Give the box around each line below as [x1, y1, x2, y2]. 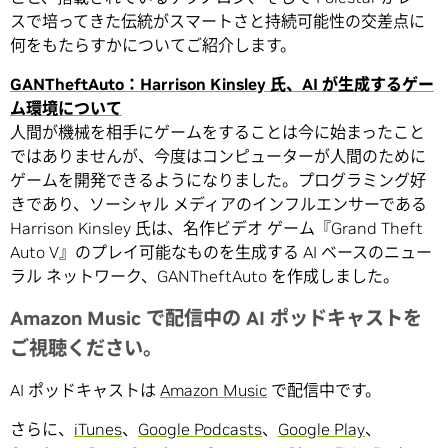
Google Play [278, 419, 365, 440]
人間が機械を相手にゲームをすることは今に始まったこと [10, 122, 425, 143]
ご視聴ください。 [10, 336, 162, 361]
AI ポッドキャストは [10, 380, 160, 401]
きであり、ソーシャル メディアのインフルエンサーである [10, 194, 427, 215]
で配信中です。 [267, 380, 381, 401]
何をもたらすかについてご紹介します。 [10, 35, 296, 56]
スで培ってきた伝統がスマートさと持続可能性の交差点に [10, 11, 425, 32]
